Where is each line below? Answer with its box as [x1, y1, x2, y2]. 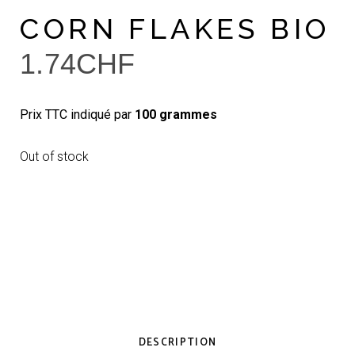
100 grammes [135, 106, 218, 122]
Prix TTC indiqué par [20, 106, 136, 122]
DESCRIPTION [138, 334, 217, 351]
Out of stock [20, 148, 90, 164]
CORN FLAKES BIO [20, 11, 330, 45]
